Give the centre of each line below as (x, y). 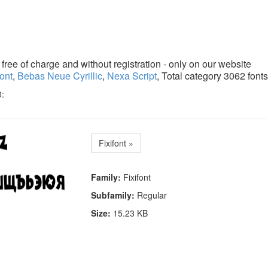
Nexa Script (132, 76)
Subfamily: (113, 195)
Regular (151, 195)
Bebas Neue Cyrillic (60, 76)
